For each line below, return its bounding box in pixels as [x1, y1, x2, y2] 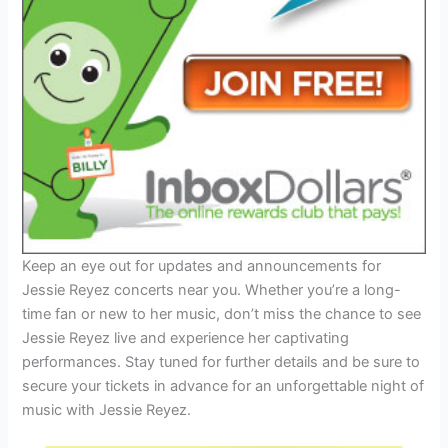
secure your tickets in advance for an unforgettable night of [22, 377, 425, 396]
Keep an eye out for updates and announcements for [22, 257, 382, 276]
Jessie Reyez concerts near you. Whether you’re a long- [22, 281, 402, 300]
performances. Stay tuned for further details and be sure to [22, 353, 421, 372]
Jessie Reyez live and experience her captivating [22, 329, 350, 348]
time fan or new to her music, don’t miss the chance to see [22, 305, 422, 324]
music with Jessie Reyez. [22, 401, 192, 420]
